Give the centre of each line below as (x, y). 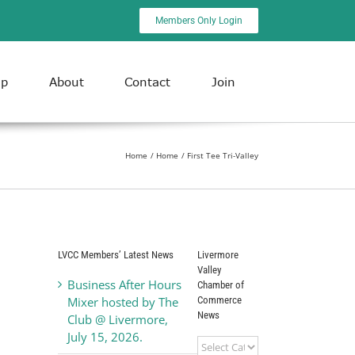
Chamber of (220, 284)
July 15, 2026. (105, 336)
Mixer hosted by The (123, 302)
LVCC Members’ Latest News (116, 254)
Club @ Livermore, (118, 319)
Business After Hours (124, 284)
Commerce (219, 300)
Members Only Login (199, 21)
